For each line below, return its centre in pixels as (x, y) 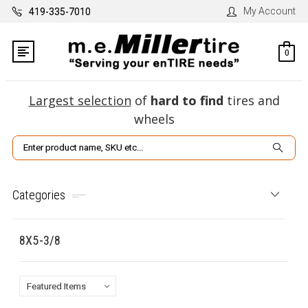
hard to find (187, 101)
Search (28, 143)
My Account (270, 11)
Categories (39, 195)
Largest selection (80, 101)
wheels (154, 119)
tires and (251, 101)
